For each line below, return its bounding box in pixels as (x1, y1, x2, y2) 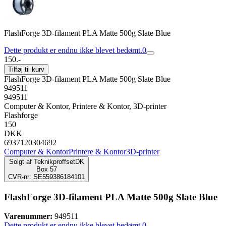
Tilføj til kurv (8, 66, 44, 73)
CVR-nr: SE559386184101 (8, 173, 85, 181)
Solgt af (9, 158, 32, 165)
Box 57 (36, 165, 57, 173)
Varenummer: (4, 212, 52, 221)
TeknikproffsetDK (33, 158, 84, 165)
